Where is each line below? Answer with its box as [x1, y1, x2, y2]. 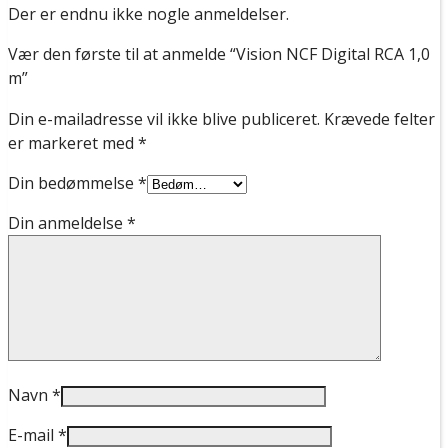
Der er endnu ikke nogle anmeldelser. [8, 2, 289, 25]
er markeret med [8, 131, 138, 154]
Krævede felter [324, 107, 435, 130]
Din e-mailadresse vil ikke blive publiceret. [8, 107, 320, 130]
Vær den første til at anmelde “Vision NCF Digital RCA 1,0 [8, 42, 430, 65]
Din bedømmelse [8, 171, 138, 194]
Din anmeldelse [8, 211, 127, 234]
